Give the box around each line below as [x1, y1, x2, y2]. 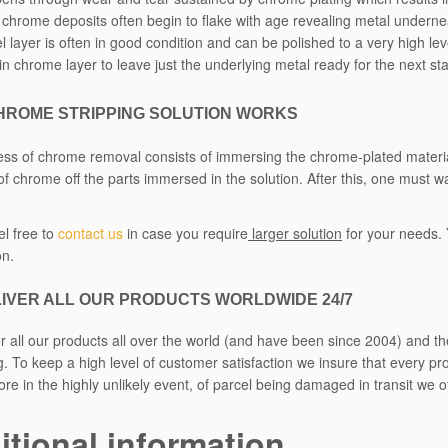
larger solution [248, 222, 342, 243]
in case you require [123, 222, 248, 243]
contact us [58, 222, 123, 243]
